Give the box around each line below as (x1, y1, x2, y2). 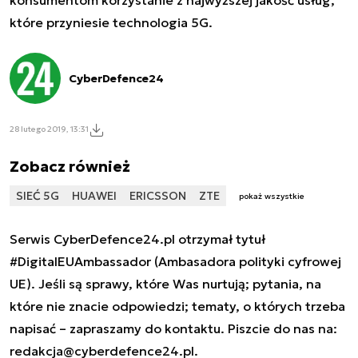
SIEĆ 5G (16, 188, 59, 203)
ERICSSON (129, 188, 186, 203)
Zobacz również (10, 156, 130, 176)
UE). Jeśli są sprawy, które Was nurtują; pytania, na (10, 276, 321, 292)
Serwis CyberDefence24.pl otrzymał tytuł (10, 231, 265, 248)
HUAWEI (72, 188, 117, 203)
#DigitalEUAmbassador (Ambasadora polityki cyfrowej (10, 253, 341, 270)
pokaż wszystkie (239, 191, 304, 202)
